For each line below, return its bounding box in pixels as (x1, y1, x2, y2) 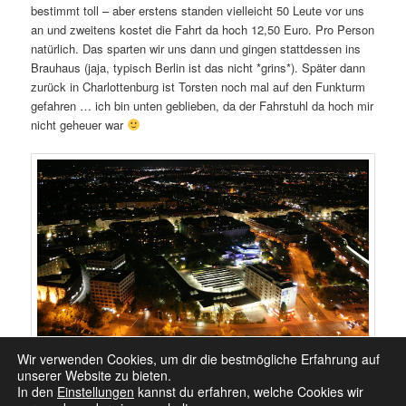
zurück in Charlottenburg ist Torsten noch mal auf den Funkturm (31, 78, 366, 96)
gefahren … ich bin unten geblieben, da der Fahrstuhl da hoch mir (31, 97, 374, 115)
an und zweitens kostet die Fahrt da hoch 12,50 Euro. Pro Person (31, 21, 375, 39)
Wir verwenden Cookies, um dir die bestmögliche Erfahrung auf (17, 350, 380, 368)
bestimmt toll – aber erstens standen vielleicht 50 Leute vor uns (31, 2, 365, 20)
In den (17, 382, 57, 401)
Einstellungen (57, 382, 134, 401)
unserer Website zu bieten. (17, 366, 171, 384)
